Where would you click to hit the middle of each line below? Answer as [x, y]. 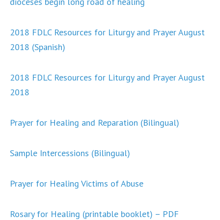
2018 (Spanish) [38, 47]
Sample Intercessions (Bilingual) [70, 153]
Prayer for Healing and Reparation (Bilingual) [95, 123]
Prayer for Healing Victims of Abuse [77, 183]
